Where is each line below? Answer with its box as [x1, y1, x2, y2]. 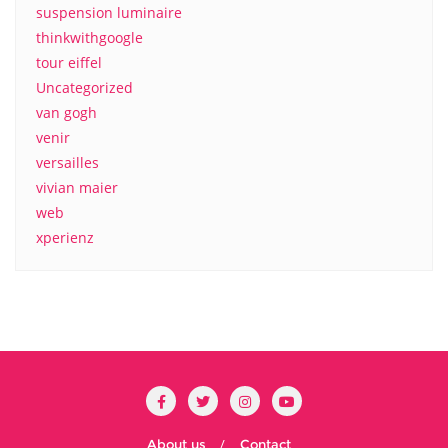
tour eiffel [36, 53, 102, 72]
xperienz [36, 228, 94, 247]
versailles [36, 153, 99, 172]
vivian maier [36, 178, 118, 197]
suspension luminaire [36, 3, 182, 22]
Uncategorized [36, 78, 133, 97]
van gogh [36, 103, 97, 122]
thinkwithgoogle [36, 28, 143, 47]
